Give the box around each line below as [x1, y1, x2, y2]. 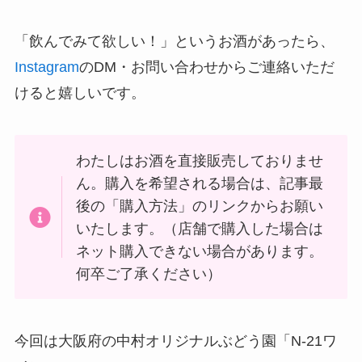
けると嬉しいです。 [14, 84, 145, 101]
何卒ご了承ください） [76, 265, 222, 282]
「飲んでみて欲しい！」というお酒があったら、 [14, 32, 335, 49]
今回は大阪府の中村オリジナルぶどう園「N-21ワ [14, 333, 337, 350]
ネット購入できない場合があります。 [76, 242, 324, 259]
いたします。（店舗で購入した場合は [76, 220, 324, 237]
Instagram [14, 58, 79, 75]
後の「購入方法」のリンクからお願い [76, 197, 324, 214]
